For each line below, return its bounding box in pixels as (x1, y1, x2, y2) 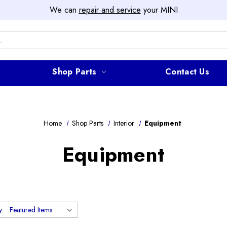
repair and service (79, 4, 141, 16)
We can (49, 4, 79, 16)
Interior (113, 118, 135, 128)
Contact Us (165, 65, 210, 78)
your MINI (140, 4, 178, 16)
